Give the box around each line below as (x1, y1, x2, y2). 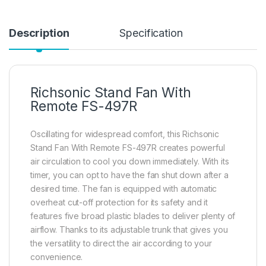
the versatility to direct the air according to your (30, 238, 212, 249)
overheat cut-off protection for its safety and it (30, 197, 208, 208)
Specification (119, 27, 183, 40)
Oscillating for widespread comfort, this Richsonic (30, 129, 219, 140)
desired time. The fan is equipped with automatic (30, 183, 217, 194)
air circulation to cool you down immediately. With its (30, 156, 229, 167)
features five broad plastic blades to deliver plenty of (30, 211, 236, 221)
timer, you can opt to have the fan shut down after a (30, 170, 229, 180)
